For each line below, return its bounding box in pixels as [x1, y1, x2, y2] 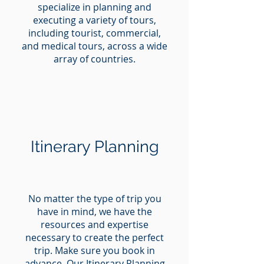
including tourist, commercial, [28, 26, 161, 39]
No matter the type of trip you [28, 192, 161, 205]
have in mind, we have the [37, 204, 152, 218]
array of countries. [54, 52, 136, 65]
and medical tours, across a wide [22, 39, 167, 52]
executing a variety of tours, [33, 13, 156, 27]
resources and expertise [41, 217, 148, 231]
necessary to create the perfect [25, 230, 164, 244]
